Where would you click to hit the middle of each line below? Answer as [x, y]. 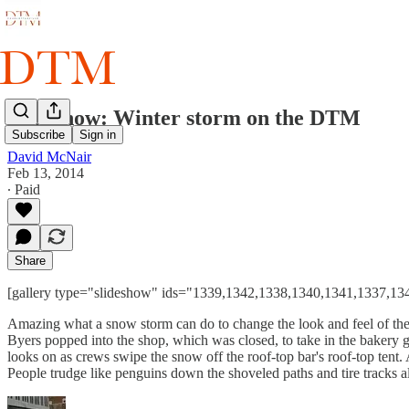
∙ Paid [24, 189]
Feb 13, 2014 [46, 173]
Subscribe [38, 135]
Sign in [98, 135]
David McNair [49, 156]
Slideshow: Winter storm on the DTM [184, 117]
